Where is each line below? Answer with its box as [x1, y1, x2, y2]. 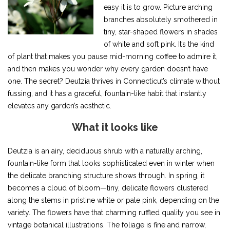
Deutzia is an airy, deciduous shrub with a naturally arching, [8, 147, 202, 156]
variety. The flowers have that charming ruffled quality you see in [8, 208, 220, 217]
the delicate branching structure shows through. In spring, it [8, 171, 204, 180]
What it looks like [72, 121, 158, 134]
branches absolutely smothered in [104, 15, 218, 24]
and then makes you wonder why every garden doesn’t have [8, 65, 208, 73]
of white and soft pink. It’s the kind [104, 40, 215, 49]
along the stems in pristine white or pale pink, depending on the [8, 196, 219, 205]
